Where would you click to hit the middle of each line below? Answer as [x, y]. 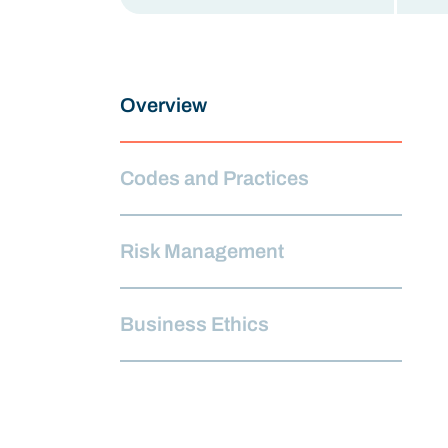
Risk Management [202, 250]
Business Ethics [194, 323]
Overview [163, 104]
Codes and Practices [214, 177]
